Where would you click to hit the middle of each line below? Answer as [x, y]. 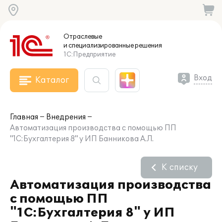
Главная [24, 117]
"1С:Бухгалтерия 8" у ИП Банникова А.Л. [82, 139]
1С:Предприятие [89, 55]
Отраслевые [83, 37]
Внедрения [66, 117]
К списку [180, 167]
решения [148, 46]
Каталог [52, 80]
